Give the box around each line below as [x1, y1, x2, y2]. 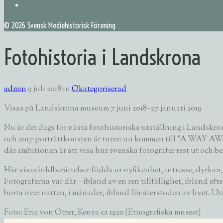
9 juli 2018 [28, 83, 61, 95]
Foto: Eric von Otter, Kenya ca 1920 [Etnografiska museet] [4, 207, 201, 219]
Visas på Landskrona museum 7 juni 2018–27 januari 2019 [4, 103, 202, 114]
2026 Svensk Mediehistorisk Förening [11, 20, 115, 30]
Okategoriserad [72, 83, 126, 95]
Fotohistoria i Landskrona [4, 44, 201, 71]
